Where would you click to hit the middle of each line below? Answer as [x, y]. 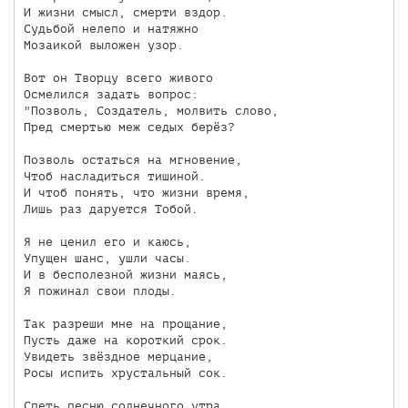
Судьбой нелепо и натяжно [111, 29]
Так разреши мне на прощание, [125, 324]
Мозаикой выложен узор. [103, 46]
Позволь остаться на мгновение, [133, 160]
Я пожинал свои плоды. [100, 291]
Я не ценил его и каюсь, [107, 242]
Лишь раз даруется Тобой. [111, 209]
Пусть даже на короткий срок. [125, 341]
